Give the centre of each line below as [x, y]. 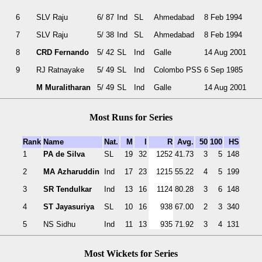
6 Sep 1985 [223, 70]
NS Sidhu [59, 224]
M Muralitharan [63, 88]
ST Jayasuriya [69, 206]
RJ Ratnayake [60, 70]
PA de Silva [64, 154]
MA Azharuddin [71, 171]
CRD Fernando [62, 53]
